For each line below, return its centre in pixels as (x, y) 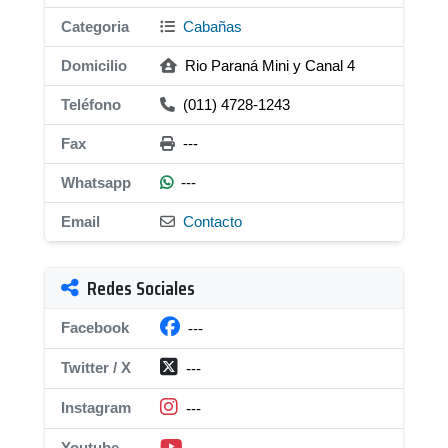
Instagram (96, 407)
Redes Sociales (141, 288)
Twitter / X (96, 367)
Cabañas (210, 26)
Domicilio (94, 65)
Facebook (95, 327)
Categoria (95, 26)
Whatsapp (96, 182)
